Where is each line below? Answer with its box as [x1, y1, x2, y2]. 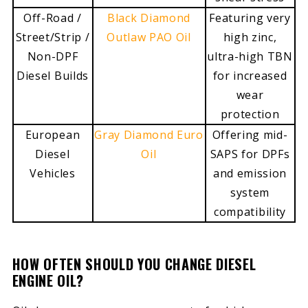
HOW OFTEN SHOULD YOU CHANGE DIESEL [12, 254, 256, 275]
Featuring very [209, 10, 291, 25]
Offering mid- [212, 126, 288, 142]
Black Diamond [107, 10, 190, 25]
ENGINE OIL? [12, 270, 84, 291]
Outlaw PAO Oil [107, 29, 191, 45]
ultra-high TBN [207, 48, 293, 64]
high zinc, [223, 29, 277, 45]
